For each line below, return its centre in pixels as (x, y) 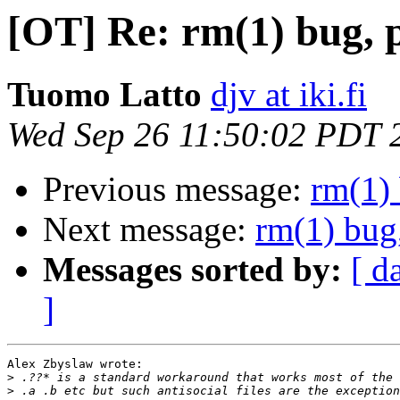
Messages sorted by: (192, 270)
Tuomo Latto (104, 95)
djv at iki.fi (289, 95)
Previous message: (177, 189)
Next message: (149, 229)
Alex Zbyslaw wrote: (75, 364)
